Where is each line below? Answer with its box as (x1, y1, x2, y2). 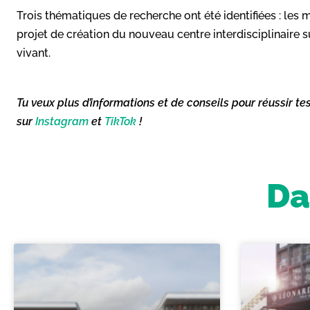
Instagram (35, 114, 89, 128)
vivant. (17, 46, 51, 60)
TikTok (104, 114, 136, 128)
